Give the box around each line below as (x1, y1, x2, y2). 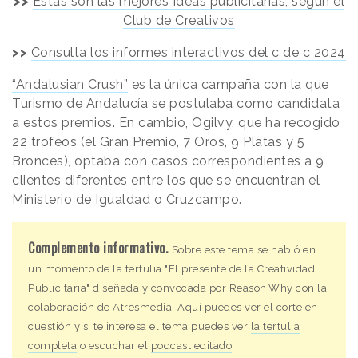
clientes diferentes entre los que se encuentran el (12, 172, 320, 188)
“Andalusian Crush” (12, 76, 128, 92)
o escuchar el (77, 339, 151, 352)
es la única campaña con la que (128, 76, 329, 92)
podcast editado (150, 339, 232, 352)
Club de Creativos (123, 12, 235, 28)
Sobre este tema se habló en (171, 243, 316, 256)
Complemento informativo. (28, 237, 168, 257)
